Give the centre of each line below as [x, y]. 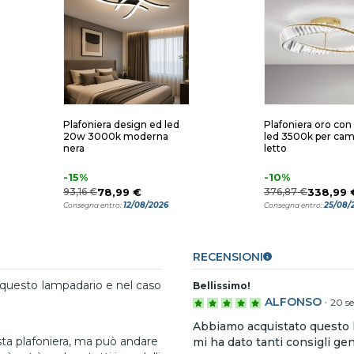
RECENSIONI [228, 257]
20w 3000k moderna [116, 136]
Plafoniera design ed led [121, 124]
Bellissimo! [222, 286]
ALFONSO [293, 302]
